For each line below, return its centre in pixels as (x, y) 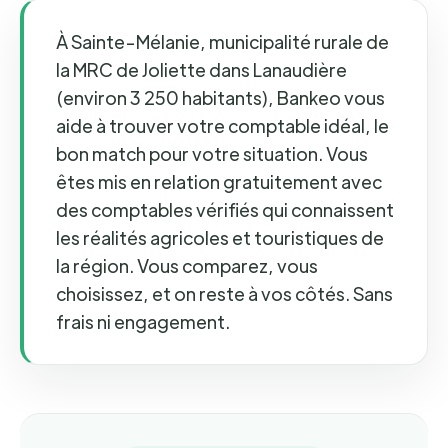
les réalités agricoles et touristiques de (220, 237)
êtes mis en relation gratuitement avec (219, 181)
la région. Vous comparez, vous (187, 265)
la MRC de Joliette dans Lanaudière (201, 69)
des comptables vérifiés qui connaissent (225, 209)
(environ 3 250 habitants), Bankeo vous (220, 97)
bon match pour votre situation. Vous (212, 153)
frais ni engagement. (143, 321)
